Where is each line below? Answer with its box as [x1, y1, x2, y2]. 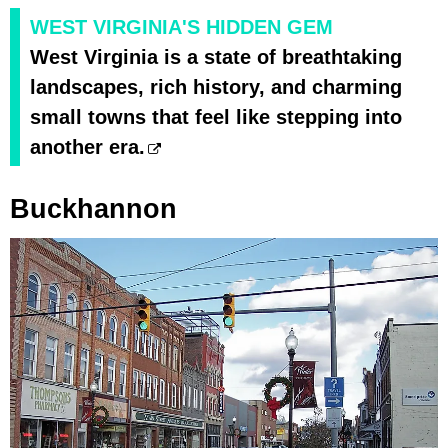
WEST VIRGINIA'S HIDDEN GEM [30, 16, 333, 39]
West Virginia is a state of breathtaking [30, 46, 402, 69]
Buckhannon [10, 194, 177, 225]
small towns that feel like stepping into [30, 106, 402, 129]
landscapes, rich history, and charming [30, 76, 402, 99]
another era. [30, 136, 145, 159]
